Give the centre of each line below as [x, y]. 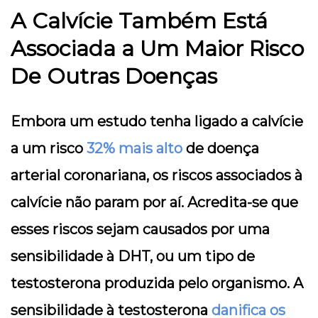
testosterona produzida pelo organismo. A [157, 284]
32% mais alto [135, 149]
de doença [221, 149]
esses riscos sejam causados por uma [140, 230]
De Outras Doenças [114, 77]
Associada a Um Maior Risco [157, 49]
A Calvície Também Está [139, 21]
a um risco [49, 149]
